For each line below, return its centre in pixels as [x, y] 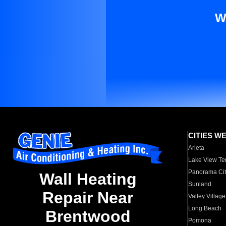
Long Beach [205, 208]
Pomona [200, 220]
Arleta [196, 148]
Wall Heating [88, 179]
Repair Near [88, 198]
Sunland [200, 184]
